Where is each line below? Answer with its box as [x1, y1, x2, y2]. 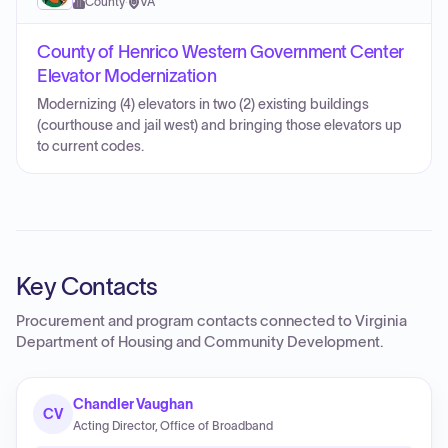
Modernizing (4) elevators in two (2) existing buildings [37, 97, 369, 112]
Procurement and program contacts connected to [16, 313, 355, 329]
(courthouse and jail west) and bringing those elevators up [37, 118, 402, 133]
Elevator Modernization [37, 66, 217, 86]
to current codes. [37, 139, 144, 154]
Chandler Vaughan [73, 396, 193, 412]
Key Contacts [16, 273, 158, 300]
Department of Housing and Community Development [16, 334, 380, 350]
